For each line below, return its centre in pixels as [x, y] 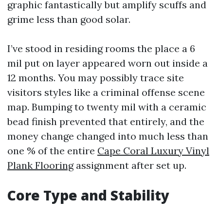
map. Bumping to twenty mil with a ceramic [107, 107]
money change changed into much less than [108, 136]
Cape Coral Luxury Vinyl [153, 151]
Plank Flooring [40, 165]
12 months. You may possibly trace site [96, 78]
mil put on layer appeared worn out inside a [108, 63]
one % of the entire [52, 151]
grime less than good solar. [69, 19]
